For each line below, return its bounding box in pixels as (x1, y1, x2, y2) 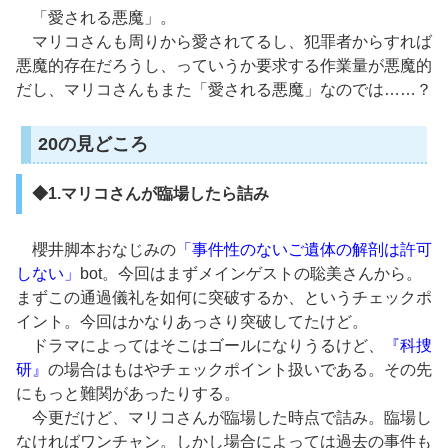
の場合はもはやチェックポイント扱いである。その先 (48, 360, 432, 378)
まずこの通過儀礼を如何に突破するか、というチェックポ (16, 288, 432, 306)
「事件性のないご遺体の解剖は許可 (176, 240, 432, 258)
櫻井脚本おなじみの (16, 240, 176, 258)
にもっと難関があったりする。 (16, 384, 240, 402)
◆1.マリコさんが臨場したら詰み (31, 184, 269, 202)
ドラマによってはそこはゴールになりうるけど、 (16, 336, 384, 354)
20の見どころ (38, 134, 148, 155)
